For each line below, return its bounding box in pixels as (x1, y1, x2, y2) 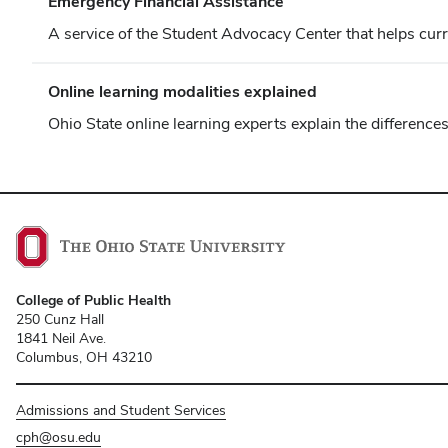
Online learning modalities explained (48, 81, 317, 102)
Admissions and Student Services (16, 401, 226, 420)
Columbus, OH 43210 (16, 348, 152, 367)
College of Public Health (16, 291, 171, 310)
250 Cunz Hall (16, 310, 104, 329)
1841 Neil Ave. (16, 329, 106, 348)
